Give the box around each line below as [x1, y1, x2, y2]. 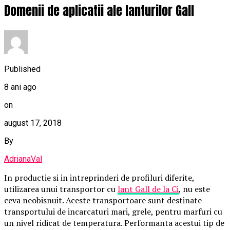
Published [4, 64, 41, 74]
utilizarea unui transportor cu [4, 183, 118, 195]
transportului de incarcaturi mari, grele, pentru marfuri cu [4, 205, 222, 217]
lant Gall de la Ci [118, 183, 179, 195]
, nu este [179, 183, 210, 195]
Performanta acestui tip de [122, 217, 224, 228]
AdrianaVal [4, 154, 42, 164]
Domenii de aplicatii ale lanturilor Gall [4, 2, 194, 21]
